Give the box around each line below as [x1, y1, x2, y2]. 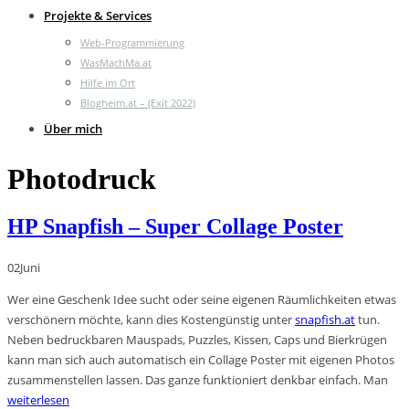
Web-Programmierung [80, 36, 184, 49]
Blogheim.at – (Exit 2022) [80, 96, 195, 110]
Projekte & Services [44, 7, 152, 24]
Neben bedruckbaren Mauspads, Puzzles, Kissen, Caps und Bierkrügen [7, 330, 387, 348]
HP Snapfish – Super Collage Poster [7, 214, 343, 238]
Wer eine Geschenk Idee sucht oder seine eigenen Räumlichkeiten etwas [7, 290, 396, 308]
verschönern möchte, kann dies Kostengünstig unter [7, 310, 295, 328]
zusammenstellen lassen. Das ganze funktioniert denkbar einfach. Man [7, 371, 388, 388]
